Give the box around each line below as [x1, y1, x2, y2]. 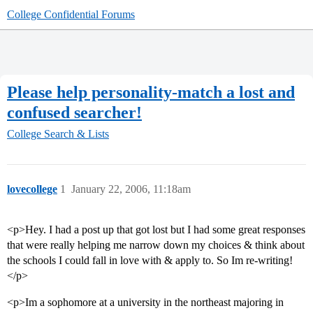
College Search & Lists [7, 128, 109, 140]
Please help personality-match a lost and [7, 82, 295, 101]
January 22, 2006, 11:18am [71, 183, 191, 196]
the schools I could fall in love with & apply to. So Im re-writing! [7, 254, 293, 267]
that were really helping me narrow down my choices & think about [7, 239, 305, 252]
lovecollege [7, 183, 57, 196]
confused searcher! [7, 103, 142, 122]
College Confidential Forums [7, 8, 135, 20]
